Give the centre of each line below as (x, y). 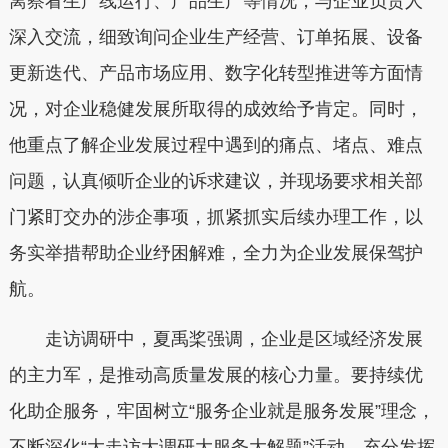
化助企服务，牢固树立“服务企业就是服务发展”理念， (221, 410)
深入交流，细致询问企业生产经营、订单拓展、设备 (215, 37)
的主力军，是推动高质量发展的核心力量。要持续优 (215, 374)
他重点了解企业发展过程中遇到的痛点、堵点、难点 (215, 145)
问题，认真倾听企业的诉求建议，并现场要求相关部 (215, 181)
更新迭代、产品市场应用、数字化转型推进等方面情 (215, 73)
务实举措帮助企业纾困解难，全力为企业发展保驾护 (215, 253)
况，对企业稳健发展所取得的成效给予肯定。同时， (215, 109)
